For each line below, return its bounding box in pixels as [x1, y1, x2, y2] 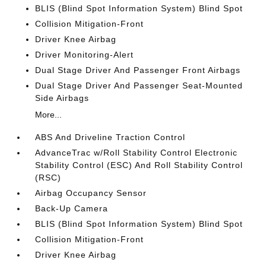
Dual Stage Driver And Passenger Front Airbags [35, 65, 241, 75]
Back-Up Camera [35, 204, 109, 213]
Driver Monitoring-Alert [35, 50, 134, 59]
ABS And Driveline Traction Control [35, 132, 186, 142]
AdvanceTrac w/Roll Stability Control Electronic [35, 148, 238, 157]
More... [35, 110, 62, 119]
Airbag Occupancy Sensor [35, 188, 147, 198]
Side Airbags [35, 93, 90, 103]
